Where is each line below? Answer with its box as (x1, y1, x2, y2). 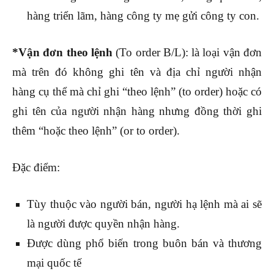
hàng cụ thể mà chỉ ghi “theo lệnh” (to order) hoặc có (12, 84, 262, 98)
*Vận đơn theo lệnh (12, 45, 113, 59)
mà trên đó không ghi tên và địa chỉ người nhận (12, 65, 262, 78)
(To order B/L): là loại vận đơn (112, 45, 262, 59)
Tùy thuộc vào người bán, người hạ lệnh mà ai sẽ (27, 197, 262, 210)
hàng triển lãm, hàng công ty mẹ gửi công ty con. (27, 9, 259, 22)
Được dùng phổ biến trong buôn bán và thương (27, 236, 262, 250)
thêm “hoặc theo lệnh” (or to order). (12, 124, 180, 137)
